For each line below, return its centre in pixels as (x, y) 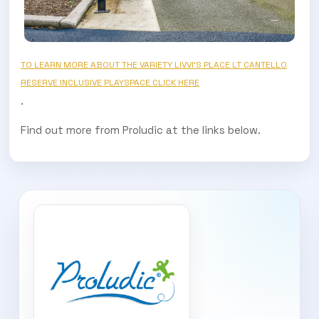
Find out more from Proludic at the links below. (141, 130)
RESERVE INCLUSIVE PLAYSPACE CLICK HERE (110, 82)
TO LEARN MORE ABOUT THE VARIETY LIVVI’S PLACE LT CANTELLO (154, 64)
